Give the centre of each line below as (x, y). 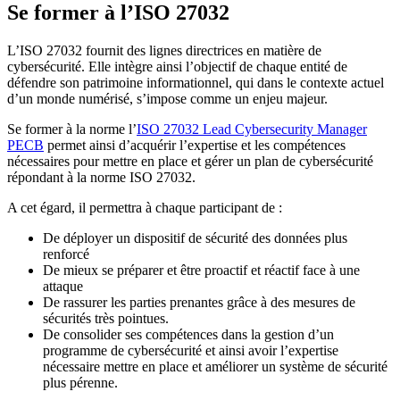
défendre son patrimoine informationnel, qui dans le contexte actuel (196, 82)
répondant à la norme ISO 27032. (103, 177)
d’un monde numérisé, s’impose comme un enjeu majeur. (169, 98)
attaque (63, 286)
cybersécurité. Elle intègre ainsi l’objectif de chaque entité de (177, 66)
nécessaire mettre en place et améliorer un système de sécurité (215, 366)
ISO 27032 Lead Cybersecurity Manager (252, 129)
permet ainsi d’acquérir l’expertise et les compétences (195, 145)
